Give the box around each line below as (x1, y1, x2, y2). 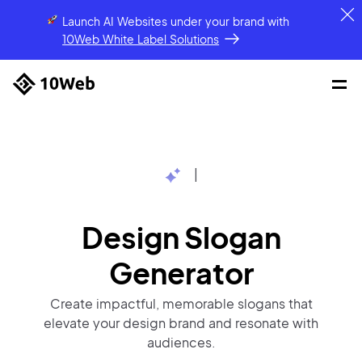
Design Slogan (81, 219, 281, 255)
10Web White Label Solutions (62, 32, 220, 46)
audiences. (146, 334, 216, 351)
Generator (108, 255, 254, 291)
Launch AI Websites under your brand (62, 14, 268, 28)
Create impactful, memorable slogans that (49, 295, 313, 312)
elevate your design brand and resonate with (44, 314, 318, 331)
